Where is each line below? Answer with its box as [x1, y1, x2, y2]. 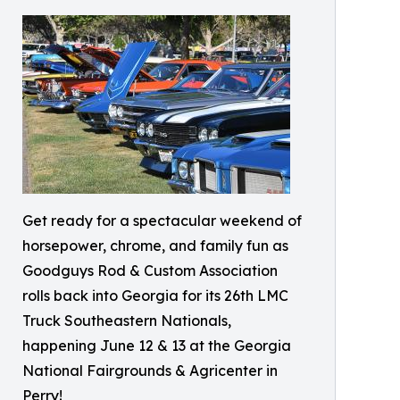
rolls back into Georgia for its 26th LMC [22, 287, 288, 304]
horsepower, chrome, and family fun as [22, 237, 288, 254]
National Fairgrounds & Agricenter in [22, 362, 278, 379]
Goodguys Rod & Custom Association [22, 262, 278, 279]
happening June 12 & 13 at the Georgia [22, 337, 291, 354]
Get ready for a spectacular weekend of [22, 212, 302, 229]
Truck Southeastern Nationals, [22, 312, 231, 329]
